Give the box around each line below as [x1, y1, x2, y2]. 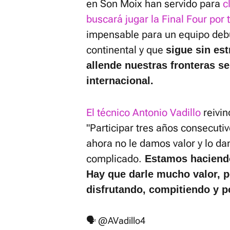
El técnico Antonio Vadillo [86, 106, 201, 119]
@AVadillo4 [98, 215, 145, 226]
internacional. [86, 75, 154, 86]
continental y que [86, 44, 166, 56]
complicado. [86, 152, 142, 165]
